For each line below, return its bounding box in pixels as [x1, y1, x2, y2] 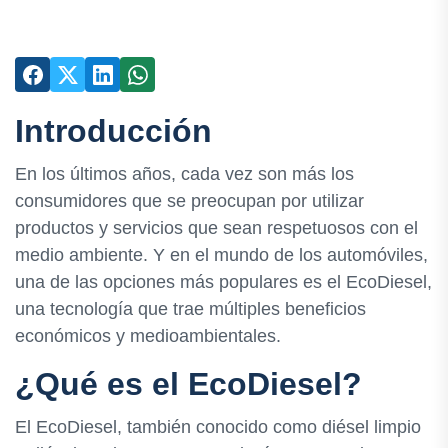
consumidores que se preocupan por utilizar [15, 191, 364, 212]
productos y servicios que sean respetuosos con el [15, 218, 418, 239]
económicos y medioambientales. [15, 326, 281, 347]
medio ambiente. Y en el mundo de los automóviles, [15, 245, 428, 266]
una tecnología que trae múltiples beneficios [15, 299, 366, 320]
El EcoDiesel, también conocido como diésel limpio [15, 417, 421, 438]
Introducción [15, 113, 212, 149]
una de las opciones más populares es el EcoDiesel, [15, 272, 432, 293]
